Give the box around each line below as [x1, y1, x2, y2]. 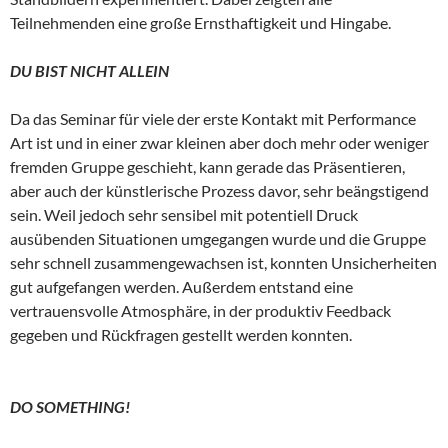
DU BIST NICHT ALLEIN [10, 61, 169, 80]
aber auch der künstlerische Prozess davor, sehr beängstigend [10, 181, 429, 200]
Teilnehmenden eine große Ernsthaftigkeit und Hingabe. [10, 13, 391, 32]
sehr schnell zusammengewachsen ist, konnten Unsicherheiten [10, 253, 437, 272]
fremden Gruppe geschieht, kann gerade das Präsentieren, [10, 157, 405, 176]
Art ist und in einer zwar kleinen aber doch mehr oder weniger [10, 133, 429, 152]
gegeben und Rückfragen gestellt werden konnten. [10, 325, 352, 344]
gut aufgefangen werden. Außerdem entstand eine [10, 277, 353, 296]
